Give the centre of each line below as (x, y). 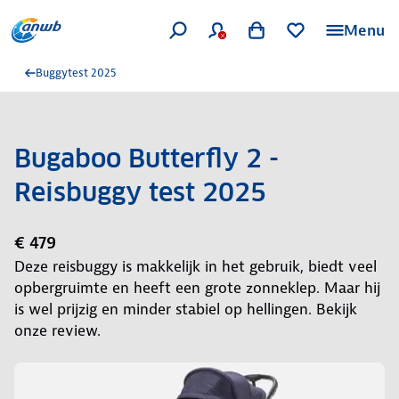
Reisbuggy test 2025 (140, 192)
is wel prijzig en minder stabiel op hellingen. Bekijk (186, 309)
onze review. (57, 330)
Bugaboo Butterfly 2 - (147, 159)
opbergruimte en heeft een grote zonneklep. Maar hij (197, 288)
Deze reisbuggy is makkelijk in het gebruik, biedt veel (195, 266)
